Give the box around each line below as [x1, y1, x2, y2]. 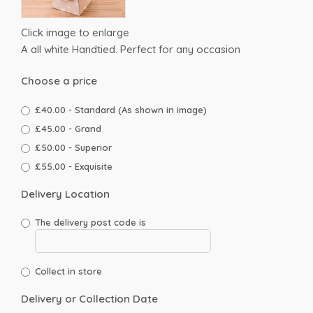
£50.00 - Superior [35, 142, 112, 153]
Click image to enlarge [21, 26, 129, 39]
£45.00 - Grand [35, 123, 101, 134]
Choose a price [21, 73, 97, 87]
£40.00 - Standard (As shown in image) [35, 104, 207, 115]
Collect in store [35, 265, 102, 277]
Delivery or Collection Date [21, 291, 158, 305]
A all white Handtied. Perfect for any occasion [21, 43, 240, 56]
